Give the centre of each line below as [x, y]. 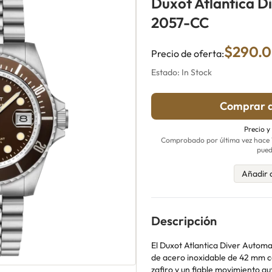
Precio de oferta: [188, 53]
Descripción [184, 221]
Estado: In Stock [182, 72]
